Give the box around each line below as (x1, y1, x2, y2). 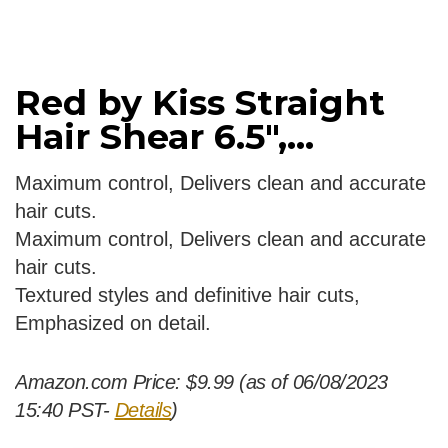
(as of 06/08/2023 (233, 371, 388, 394)
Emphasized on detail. (15, 312, 211, 335)
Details (114, 399, 171, 422)
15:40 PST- (15, 399, 115, 422)
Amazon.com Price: (15, 371, 186, 394)
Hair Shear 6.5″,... (15, 115, 314, 159)
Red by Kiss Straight (15, 81, 385, 125)
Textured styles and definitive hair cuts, (15, 284, 360, 307)
